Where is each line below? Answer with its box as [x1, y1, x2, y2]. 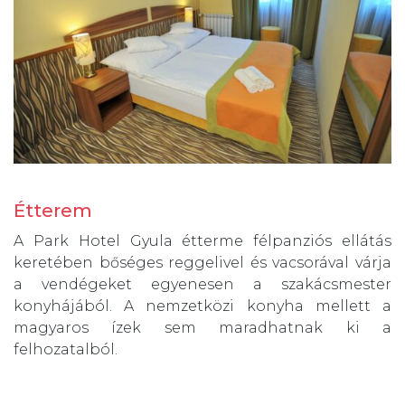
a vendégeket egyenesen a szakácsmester [14, 276, 391, 294]
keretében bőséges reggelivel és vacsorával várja [14, 254, 391, 272]
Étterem [14, 200, 92, 222]
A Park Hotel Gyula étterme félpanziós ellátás [14, 232, 391, 250]
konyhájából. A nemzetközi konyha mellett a [14, 297, 391, 316]
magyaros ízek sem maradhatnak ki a [14, 319, 391, 337]
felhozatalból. [14, 341, 118, 359]
